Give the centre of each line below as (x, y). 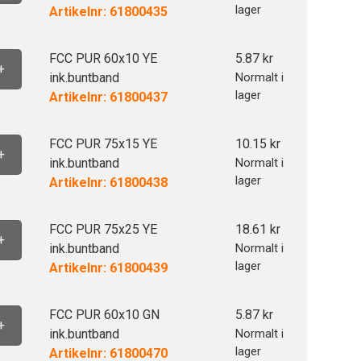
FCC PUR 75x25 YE (103, 229)
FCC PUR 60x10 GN (104, 315)
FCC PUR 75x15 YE (103, 144)
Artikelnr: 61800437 (108, 97)
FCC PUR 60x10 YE (103, 58)
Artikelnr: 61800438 (108, 183)
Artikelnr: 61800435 (108, 12)
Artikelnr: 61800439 (108, 268)
